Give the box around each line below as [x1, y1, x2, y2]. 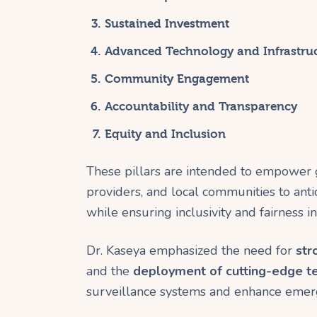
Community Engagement [104, 71, 249, 86]
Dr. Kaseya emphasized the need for [86, 241, 296, 259]
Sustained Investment [104, 16, 229, 30]
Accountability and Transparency [104, 99, 297, 113]
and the [86, 262, 133, 279]
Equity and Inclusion [104, 127, 226, 141]
